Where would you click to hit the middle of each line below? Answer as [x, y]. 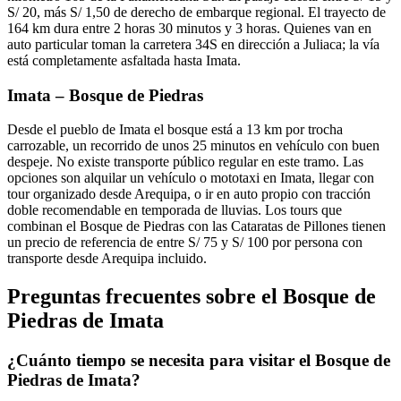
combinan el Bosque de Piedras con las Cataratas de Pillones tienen [196, 226]
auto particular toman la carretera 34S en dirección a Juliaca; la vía [193, 45]
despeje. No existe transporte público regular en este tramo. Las [185, 162]
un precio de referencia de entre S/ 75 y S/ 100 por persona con [185, 243]
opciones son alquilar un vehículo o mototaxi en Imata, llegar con [191, 178]
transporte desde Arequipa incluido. [107, 259]
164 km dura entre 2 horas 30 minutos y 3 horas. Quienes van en [189, 29]
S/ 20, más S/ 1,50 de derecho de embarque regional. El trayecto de [196, 13]
